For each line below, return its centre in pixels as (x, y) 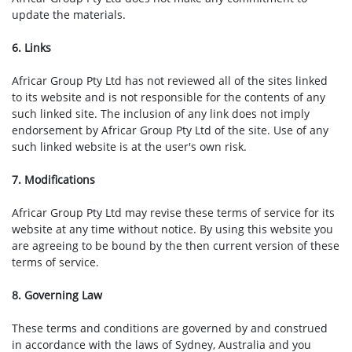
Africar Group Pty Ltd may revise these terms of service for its (173, 213)
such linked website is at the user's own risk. (129, 147)
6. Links (31, 48)
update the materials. (69, 15)
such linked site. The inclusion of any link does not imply (161, 114)
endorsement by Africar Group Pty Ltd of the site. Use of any (170, 130)
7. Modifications (53, 180)
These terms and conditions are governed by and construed (170, 328)
